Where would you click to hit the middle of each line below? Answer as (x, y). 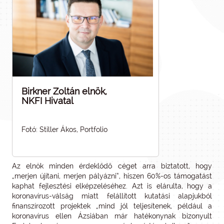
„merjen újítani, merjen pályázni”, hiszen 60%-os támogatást (112, 176)
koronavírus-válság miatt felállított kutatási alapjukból (112, 196)
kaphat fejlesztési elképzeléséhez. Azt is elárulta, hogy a (112, 186)
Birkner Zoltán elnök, (64, 91)
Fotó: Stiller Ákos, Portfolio (64, 129)
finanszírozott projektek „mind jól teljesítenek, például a (112, 206)
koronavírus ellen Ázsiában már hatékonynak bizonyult (112, 216)
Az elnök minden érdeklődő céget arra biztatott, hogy (112, 166)
